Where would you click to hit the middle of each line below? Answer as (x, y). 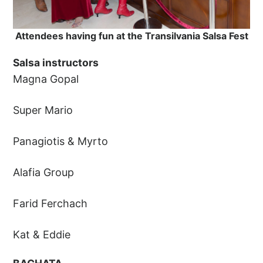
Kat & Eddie (42, 234)
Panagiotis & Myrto (61, 141)
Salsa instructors (56, 62)
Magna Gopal (46, 79)
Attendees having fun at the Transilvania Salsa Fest (131, 36)
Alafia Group (44, 172)
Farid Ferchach (50, 203)
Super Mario (43, 110)
